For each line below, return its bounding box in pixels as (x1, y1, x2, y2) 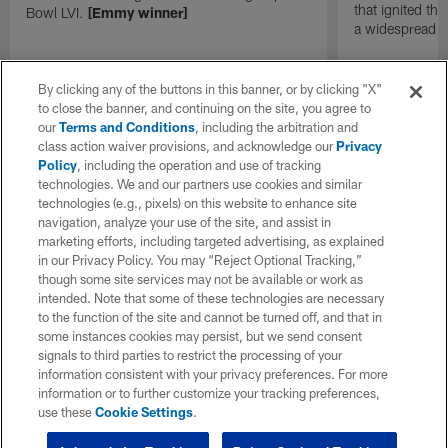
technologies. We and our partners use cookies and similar (38, 176, 363, 192)
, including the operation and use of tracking (77, 157, 322, 173)
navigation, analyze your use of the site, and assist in (38, 214, 332, 230)
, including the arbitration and (195, 119, 359, 135)
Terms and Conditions (59, 119, 196, 135)
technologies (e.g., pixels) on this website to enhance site (38, 195, 358, 211)
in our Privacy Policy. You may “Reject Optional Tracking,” (38, 252, 363, 268)
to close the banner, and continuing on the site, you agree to (38, 100, 372, 116)
